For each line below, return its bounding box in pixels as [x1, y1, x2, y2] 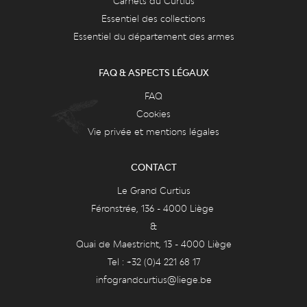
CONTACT [130, 162, 177, 173]
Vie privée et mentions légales [88, 125, 219, 137]
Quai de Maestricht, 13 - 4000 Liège [75, 238, 232, 250]
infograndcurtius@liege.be [95, 274, 212, 286]
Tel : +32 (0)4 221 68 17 [107, 256, 200, 268]
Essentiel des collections [101, 13, 206, 25]
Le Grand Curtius [116, 185, 191, 197]
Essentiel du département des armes [73, 31, 234, 42]
